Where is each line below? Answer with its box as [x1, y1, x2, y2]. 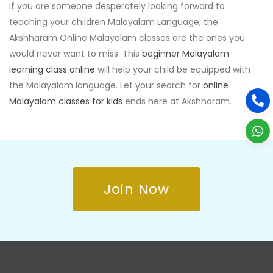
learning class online [9, 63, 95, 76]
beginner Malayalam [142, 48, 229, 60]
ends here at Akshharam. [122, 95, 232, 108]
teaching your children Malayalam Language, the [9, 16, 218, 29]
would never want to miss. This [9, 48, 142, 60]
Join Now [104, 180, 169, 199]
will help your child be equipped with [95, 63, 250, 76]
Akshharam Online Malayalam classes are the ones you [9, 32, 245, 44]
